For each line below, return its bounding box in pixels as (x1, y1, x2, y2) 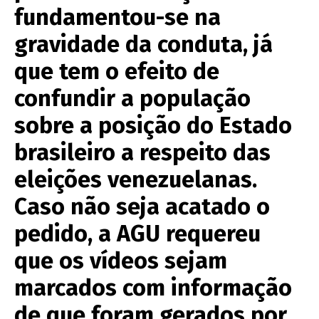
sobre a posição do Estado (14, 111, 292, 139)
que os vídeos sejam (14, 246, 227, 274)
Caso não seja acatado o (14, 192, 270, 220)
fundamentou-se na (14, 3, 221, 31)
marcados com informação (14, 273, 292, 301)
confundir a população (14, 84, 251, 112)
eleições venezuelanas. (14, 165, 257, 193)
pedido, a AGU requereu (14, 219, 261, 247)
